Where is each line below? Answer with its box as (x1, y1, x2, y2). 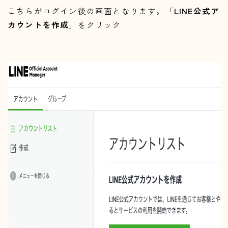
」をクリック (69, 19, 122, 31)
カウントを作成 (8, 19, 69, 31)
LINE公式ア (174, 5, 220, 17)
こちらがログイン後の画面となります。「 (8, 5, 174, 17)
